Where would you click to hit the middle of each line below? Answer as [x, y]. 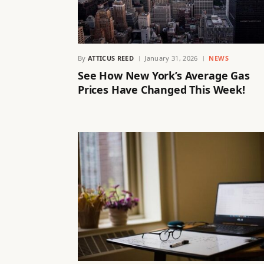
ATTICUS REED [111, 58]
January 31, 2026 [171, 58]
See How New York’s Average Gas [164, 75]
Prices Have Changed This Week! [161, 89]
